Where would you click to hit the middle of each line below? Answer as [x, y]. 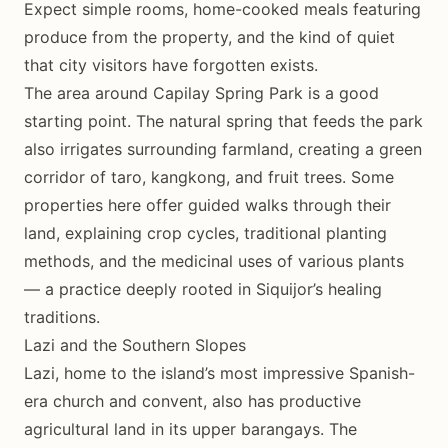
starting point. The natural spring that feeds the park [223, 120]
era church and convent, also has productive [192, 400]
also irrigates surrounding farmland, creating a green [223, 148]
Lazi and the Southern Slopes [135, 344]
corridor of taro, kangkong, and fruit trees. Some [209, 176]
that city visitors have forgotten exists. [171, 64]
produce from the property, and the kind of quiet [209, 36]
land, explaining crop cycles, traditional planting [205, 232]
